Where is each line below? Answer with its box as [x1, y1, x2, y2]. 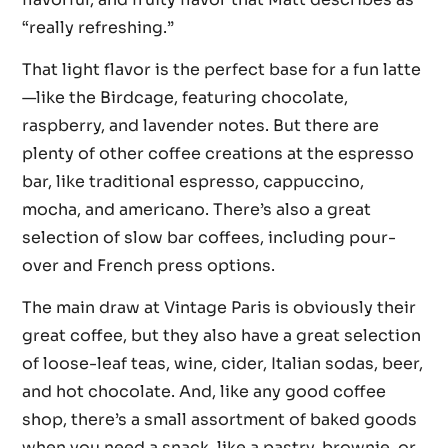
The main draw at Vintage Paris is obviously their [22, 297, 417, 319]
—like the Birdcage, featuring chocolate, [22, 86, 349, 108]
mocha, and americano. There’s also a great [22, 198, 372, 220]
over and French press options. [22, 254, 276, 276]
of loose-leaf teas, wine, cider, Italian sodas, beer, [22, 353, 424, 375]
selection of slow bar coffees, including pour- [22, 226, 397, 248]
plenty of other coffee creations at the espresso [22, 142, 415, 164]
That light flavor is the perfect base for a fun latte [22, 58, 422, 80]
